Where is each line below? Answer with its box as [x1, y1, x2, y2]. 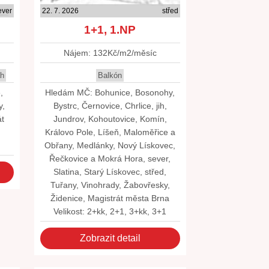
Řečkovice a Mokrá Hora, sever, [49, 154, 171, 163]
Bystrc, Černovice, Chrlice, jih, [53, 101, 167, 110]
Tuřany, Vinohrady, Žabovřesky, [50, 180, 170, 190]
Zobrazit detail [79, 233, 141, 243]
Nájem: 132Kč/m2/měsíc [63, 48, 157, 58]
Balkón [98, 71, 122, 80]
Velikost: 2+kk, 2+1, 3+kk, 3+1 [53, 207, 167, 216]
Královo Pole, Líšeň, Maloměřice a [44, 127, 175, 137]
